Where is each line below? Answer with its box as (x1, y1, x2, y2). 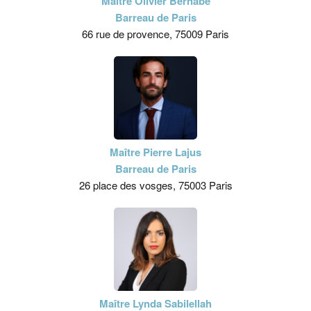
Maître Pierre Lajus (110, 144, 201, 160)
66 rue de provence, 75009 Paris (82, 26, 229, 42)
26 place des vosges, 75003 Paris (78, 178, 233, 193)
